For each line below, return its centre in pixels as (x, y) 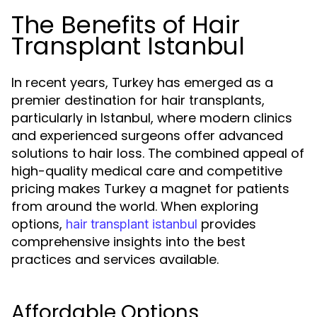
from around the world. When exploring (135, 206)
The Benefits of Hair (126, 25)
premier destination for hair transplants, (138, 100)
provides (227, 224)
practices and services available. (115, 259)
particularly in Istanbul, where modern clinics (152, 118)
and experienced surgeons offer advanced (147, 136)
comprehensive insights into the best (128, 242)
